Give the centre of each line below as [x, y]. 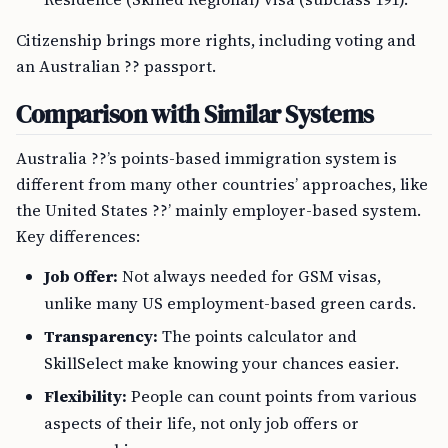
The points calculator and [257, 336]
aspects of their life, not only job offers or [201, 423]
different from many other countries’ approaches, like [222, 184]
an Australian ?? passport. [116, 66]
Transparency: [101, 336]
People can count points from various [272, 396]
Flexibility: [85, 396]
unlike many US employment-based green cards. [230, 303]
